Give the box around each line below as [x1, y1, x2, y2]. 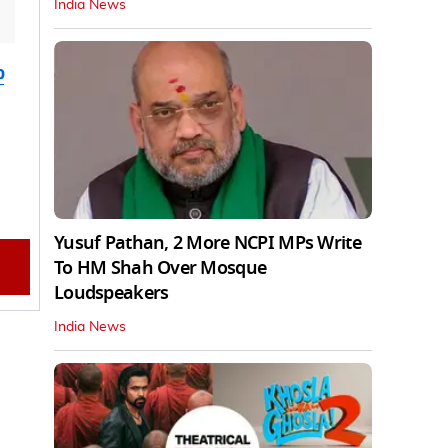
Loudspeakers [54, 280, 169, 307]
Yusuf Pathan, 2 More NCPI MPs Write [54, 230, 361, 257]
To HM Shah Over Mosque [54, 255, 267, 282]
